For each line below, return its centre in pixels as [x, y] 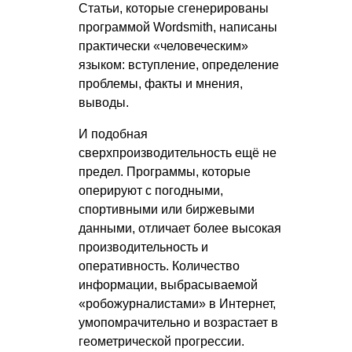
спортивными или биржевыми [167, 210]
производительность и [143, 247]
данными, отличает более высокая [180, 229]
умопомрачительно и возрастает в [178, 323]
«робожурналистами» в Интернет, [177, 304]
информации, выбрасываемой [168, 285]
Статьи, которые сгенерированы [174, 9]
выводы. [104, 103]
